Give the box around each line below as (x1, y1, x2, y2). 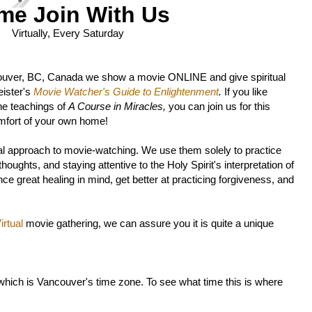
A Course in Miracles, (68, 101, 169, 112)
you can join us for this (169, 101, 270, 112)
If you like (224, 86, 267, 97)
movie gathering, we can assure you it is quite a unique (23, 218, 274, 229)
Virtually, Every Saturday (11, 28, 124, 39)
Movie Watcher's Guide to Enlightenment (33, 86, 219, 97)
